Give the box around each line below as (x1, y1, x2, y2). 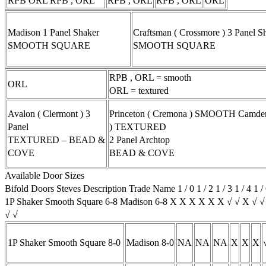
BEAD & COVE (109, 147, 175, 158)
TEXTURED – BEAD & (8, 134, 105, 145)
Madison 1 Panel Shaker (8, 27, 99, 37)
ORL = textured (109, 85, 169, 96)
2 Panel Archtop (109, 134, 170, 145)
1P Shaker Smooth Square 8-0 (8, 237, 121, 248)
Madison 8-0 (126, 237, 174, 248)
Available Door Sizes (5, 170, 84, 180)
